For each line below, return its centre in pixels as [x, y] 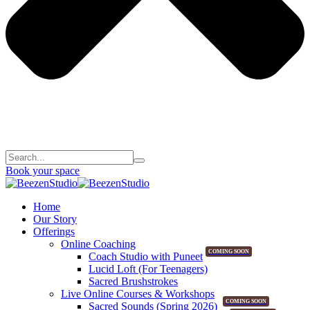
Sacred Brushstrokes [133, 281]
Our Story [55, 219]
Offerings [54, 231]
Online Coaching [98, 244]
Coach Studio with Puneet [146, 256]
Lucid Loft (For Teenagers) [148, 268]
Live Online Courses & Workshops [138, 293]
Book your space [43, 170]
